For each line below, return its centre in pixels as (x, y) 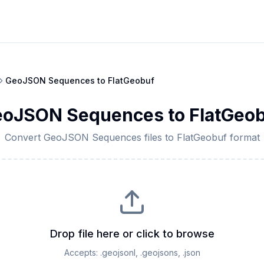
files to (159, 137)
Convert (24, 137)
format (243, 137)
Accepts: (82, 253)
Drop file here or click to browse (132, 234)
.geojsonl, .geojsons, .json (150, 253)
